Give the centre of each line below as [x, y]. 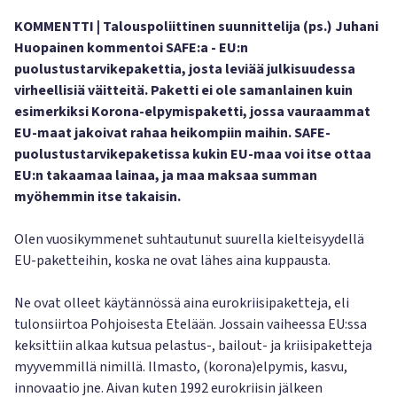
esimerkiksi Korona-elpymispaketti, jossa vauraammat [192, 112]
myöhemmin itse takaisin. [97, 197]
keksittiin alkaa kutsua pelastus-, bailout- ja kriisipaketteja [193, 346]
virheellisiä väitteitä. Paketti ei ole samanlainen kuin [183, 90]
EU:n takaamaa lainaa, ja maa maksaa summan [166, 175]
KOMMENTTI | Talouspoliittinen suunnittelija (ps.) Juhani [196, 27]
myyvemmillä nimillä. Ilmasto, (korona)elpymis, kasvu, [181, 367]
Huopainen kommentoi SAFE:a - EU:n [131, 48]
